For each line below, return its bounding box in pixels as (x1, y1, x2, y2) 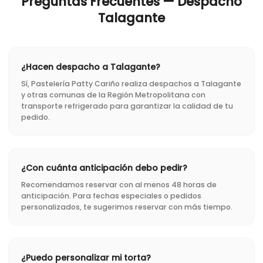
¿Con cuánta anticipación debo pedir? (21, 162, 187, 174)
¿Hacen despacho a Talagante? (21, 61, 160, 73)
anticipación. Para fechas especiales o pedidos (21, 191, 201, 201)
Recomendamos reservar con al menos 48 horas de (21, 180, 217, 190)
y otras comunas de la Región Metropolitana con (21, 90, 205, 100)
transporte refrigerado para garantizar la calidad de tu (21, 101, 233, 112)
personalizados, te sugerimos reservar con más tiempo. (21, 202, 232, 213)
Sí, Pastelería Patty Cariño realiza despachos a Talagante (21, 79, 241, 89)
